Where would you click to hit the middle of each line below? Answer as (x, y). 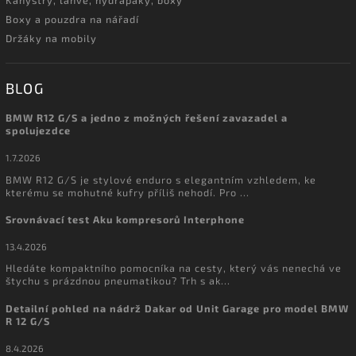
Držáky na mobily (51, 38)
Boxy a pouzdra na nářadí (72, 19)
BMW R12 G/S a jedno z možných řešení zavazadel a (147, 118)
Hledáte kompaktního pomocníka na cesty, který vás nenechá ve (174, 268)
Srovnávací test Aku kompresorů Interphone (125, 220)
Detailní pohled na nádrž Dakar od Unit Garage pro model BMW (177, 308)
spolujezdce (38, 131)
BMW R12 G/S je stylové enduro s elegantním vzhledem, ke (161, 179)
